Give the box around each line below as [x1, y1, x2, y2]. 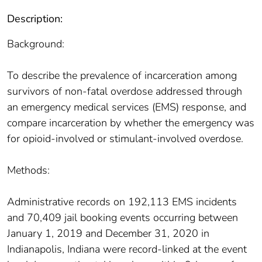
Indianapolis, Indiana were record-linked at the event [7, 242, 247, 257]
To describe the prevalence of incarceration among [7, 68, 237, 83]
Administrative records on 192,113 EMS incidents [7, 195, 237, 209]
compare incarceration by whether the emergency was [7, 116, 254, 130]
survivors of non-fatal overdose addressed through [7, 84, 242, 99]
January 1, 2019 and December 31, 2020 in [7, 226, 209, 241]
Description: [7, 12, 63, 26]
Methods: [7, 163, 50, 178]
